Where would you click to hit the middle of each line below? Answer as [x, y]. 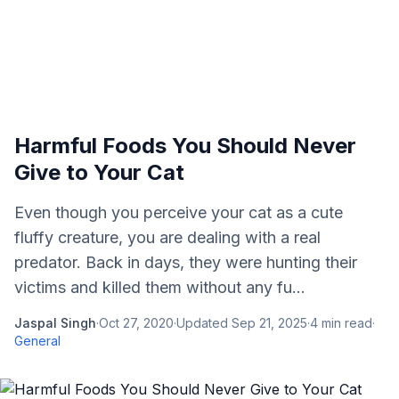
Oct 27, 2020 [136, 323]
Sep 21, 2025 [269, 323]
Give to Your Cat [99, 172]
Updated [204, 323]
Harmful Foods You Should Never [185, 146]
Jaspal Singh [55, 323]
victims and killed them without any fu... [160, 287]
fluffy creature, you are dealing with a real [167, 237]
